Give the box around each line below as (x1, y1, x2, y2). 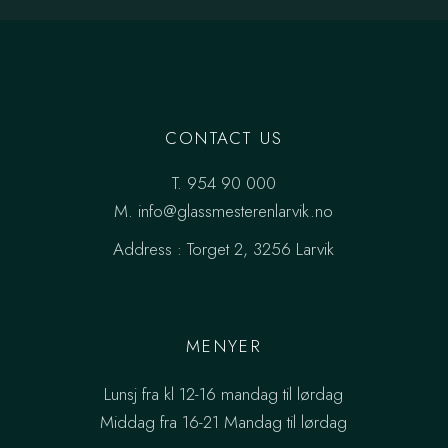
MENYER (185, 334, 263, 358)
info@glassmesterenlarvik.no (138, 199, 334, 223)
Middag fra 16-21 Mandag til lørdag (100, 410, 348, 434)
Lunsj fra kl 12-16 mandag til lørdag (104, 382, 344, 406)
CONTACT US (164, 126, 284, 150)
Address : (113, 237, 188, 261)
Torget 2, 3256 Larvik (187, 237, 335, 261)
